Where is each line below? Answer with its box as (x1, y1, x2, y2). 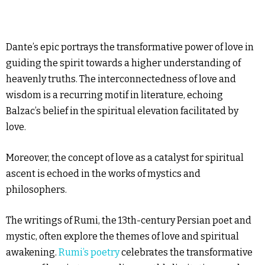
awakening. (6, 247, 59, 258)
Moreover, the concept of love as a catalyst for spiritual (6, 152, 244, 163)
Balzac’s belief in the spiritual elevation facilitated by (6, 105, 238, 117)
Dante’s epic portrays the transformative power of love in (6, 41, 254, 53)
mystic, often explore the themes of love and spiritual (6, 231, 239, 242)
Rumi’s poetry (59, 247, 119, 258)
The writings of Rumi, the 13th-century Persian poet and (6, 215, 251, 226)
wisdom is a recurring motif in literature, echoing (6, 89, 223, 101)
